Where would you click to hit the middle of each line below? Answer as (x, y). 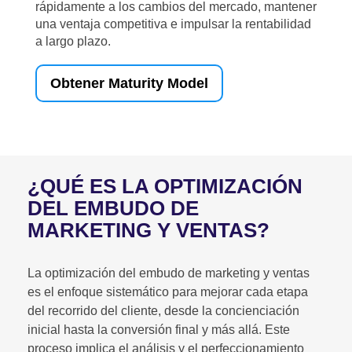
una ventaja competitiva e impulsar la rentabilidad (173, 24)
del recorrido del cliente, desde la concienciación (163, 311)
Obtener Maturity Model (129, 83)
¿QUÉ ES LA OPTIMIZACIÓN (165, 186)
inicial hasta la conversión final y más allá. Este (159, 330)
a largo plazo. (73, 41)
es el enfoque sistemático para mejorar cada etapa (168, 292)
